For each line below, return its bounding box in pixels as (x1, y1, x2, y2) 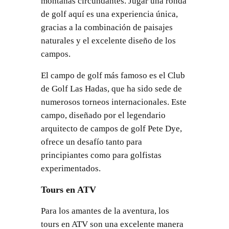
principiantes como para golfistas (40, 150, 162, 161)
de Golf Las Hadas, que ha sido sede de (40, 84, 182, 94)
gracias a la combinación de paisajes (40, 22, 173, 32)
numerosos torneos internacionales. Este (40, 97, 187, 107)
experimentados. (40, 164, 101, 174)
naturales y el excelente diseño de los (40, 35, 176, 45)
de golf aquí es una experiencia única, (40, 9, 178, 19)
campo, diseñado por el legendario (40, 110, 166, 121)
